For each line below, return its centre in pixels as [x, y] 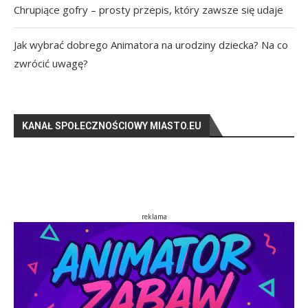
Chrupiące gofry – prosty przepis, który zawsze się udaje [148, 10]
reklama [154, 217]
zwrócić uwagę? [51, 64]
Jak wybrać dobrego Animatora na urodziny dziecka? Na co [151, 45]
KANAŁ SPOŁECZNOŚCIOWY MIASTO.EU [112, 126]
